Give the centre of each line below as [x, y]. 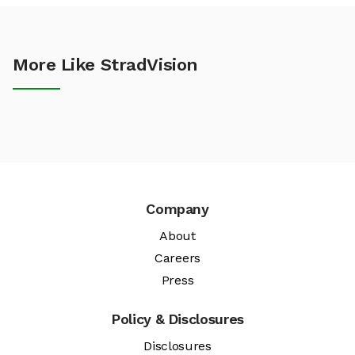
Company [177, 209]
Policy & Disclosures [177, 319]
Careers [177, 258]
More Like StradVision [105, 65]
